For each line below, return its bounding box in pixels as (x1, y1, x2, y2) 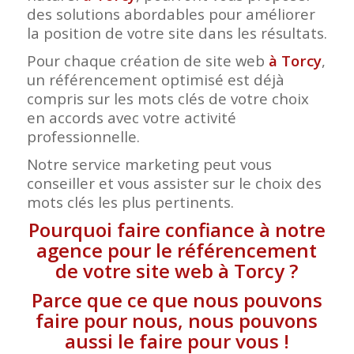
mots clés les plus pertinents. (26, 191, 234, 212)
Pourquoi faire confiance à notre (28, 217, 326, 243)
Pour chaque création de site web (26, 50, 269, 70)
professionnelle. (26, 126, 140, 146)
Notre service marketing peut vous (26, 153, 272, 174)
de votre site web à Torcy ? (55, 258, 299, 284)
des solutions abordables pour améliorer (26, 3, 315, 24)
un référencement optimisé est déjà (26, 69, 284, 89)
